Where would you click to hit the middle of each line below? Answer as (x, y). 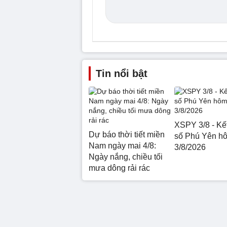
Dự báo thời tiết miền (127, 134)
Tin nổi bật (122, 73)
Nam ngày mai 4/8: (122, 145)
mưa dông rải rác (119, 168)
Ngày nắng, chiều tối (126, 157)
